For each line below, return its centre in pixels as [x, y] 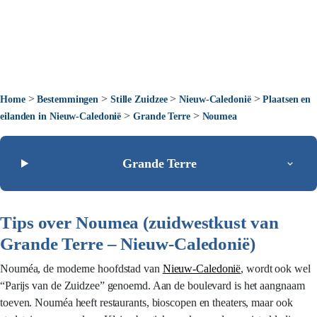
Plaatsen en [287, 99]
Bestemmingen [68, 99]
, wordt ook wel [276, 269]
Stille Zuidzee [139, 99]
